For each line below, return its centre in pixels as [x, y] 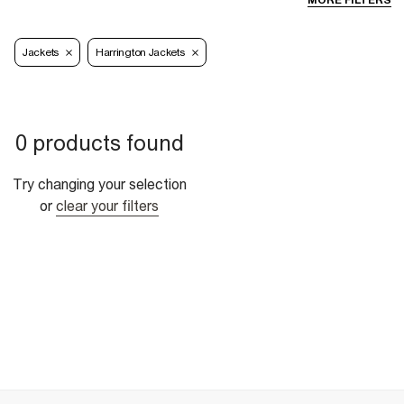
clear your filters [107, 206]
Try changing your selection [99, 184]
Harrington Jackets [140, 53]
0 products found [99, 143]
